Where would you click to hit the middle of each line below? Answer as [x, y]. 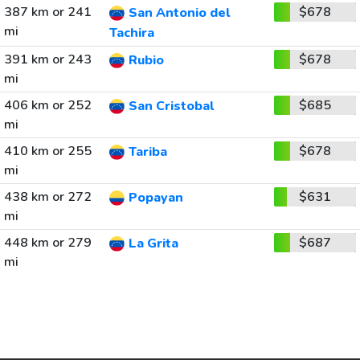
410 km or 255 [47, 151]
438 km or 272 [47, 197]
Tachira [131, 33]
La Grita [153, 244]
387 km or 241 [47, 12]
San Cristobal [171, 106]
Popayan [155, 198]
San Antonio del [179, 13]
